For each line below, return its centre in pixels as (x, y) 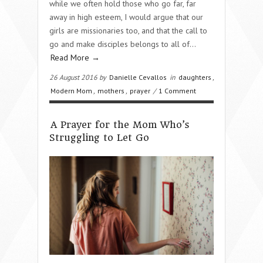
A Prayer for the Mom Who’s (120, 124)
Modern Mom (71, 90)
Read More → (75, 57)
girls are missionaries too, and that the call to (128, 30)
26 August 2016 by (79, 77)
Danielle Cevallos (138, 77)
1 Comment (177, 90)
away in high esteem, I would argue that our (126, 17)
